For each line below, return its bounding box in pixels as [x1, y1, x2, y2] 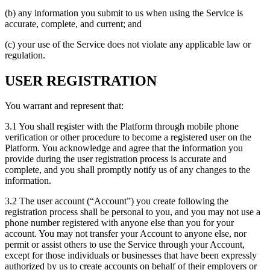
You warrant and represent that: [5, 101, 124, 111]
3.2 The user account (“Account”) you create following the [5, 196, 228, 207]
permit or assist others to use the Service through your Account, [5, 239, 245, 250]
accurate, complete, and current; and [5, 18, 142, 29]
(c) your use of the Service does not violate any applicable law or [5, 39, 251, 49]
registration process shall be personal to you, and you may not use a [5, 207, 260, 218]
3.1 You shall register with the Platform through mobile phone [5, 121, 239, 132]
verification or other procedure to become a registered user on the [5, 132, 251, 143]
